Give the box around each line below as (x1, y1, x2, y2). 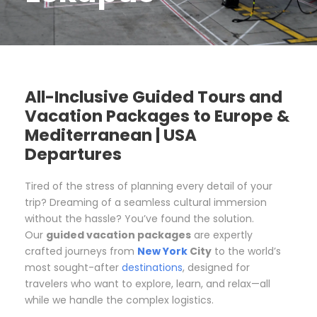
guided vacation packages (46, 227, 191, 242)
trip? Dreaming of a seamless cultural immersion (25, 195, 267, 209)
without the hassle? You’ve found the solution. (25, 211, 254, 226)
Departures (25, 142, 122, 166)
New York (137, 243, 188, 258)
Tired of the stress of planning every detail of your (25, 178, 272, 193)
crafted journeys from (25, 243, 137, 258)
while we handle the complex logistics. (25, 292, 214, 307)
